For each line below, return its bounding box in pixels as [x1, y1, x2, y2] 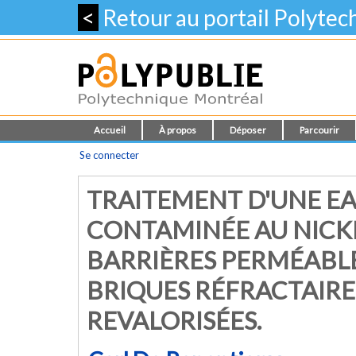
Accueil [94, 125, 126, 135]
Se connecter [79, 149, 139, 161]
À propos [159, 125, 196, 135]
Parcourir [300, 125, 339, 135]
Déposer [230, 125, 266, 135]
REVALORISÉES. [87, 305, 261, 335]
